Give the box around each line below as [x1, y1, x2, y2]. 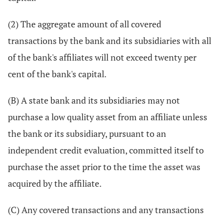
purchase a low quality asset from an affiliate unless [8, 111, 207, 123]
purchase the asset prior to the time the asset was [8, 161, 200, 173]
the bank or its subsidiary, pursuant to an [8, 128, 166, 139]
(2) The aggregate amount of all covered [8, 18, 161, 30]
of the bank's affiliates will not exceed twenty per [8, 51, 197, 63]
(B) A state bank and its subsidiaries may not [8, 94, 180, 106]
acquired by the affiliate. [8, 177, 102, 189]
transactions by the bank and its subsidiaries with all [8, 35, 211, 46]
